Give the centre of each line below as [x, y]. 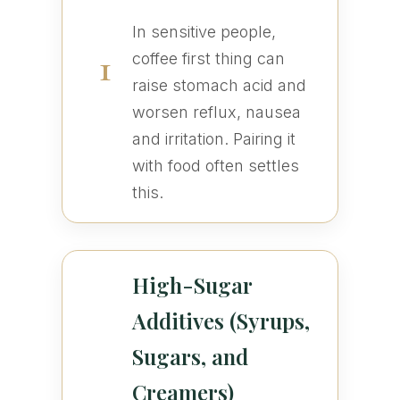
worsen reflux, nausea [216, 112]
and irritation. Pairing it [213, 139]
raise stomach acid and [219, 86]
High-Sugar [192, 285]
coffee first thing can [208, 59]
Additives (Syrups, [221, 321]
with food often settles [215, 166]
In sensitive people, [204, 32]
